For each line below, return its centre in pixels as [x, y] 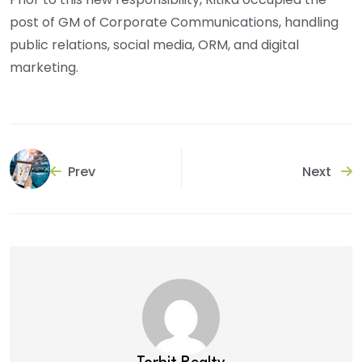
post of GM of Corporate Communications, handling [174, 22]
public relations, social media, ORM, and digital [154, 44]
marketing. [44, 67]
